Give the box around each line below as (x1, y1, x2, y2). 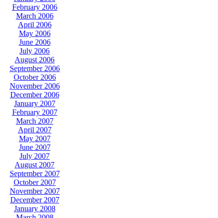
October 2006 (13, 73, 56, 81)
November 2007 (9, 187, 60, 195)
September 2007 (9, 169, 60, 178)
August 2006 (15, 55, 54, 64)
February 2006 (12, 3, 57, 11)
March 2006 (16, 12, 54, 20)
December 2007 (10, 196, 59, 204)
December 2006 (10, 91, 59, 99)
